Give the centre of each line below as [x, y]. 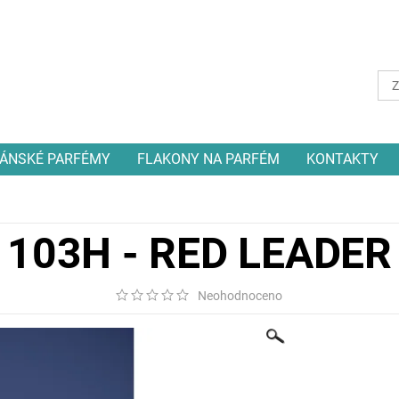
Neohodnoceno [240, 295]
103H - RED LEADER [199, 254]
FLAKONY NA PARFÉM [208, 159]
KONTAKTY [342, 159]
